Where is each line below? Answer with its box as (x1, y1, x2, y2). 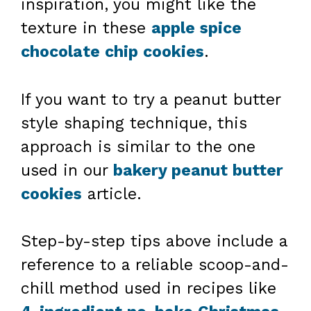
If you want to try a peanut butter (21, 90, 280, 109)
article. (82, 184, 142, 203)
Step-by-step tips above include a (21, 232, 287, 251)
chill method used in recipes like (21, 279, 276, 299)
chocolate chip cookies (21, 42, 204, 62)
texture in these (21, 19, 151, 38)
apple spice (151, 19, 242, 38)
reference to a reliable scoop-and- (21, 255, 289, 275)
